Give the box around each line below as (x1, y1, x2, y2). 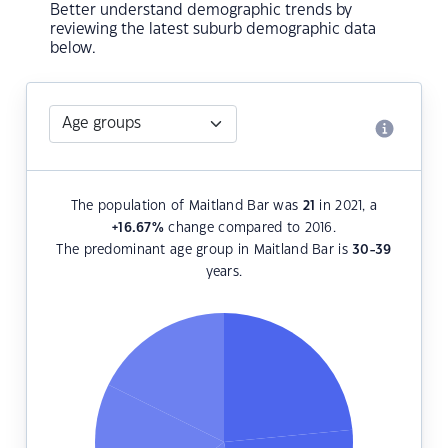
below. (50, 41, 96, 57)
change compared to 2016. (163, 222, 336, 235)
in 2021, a (315, 200, 378, 213)
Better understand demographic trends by (50, 3, 352, 19)
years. (205, 266, 243, 279)
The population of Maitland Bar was (70, 200, 303, 213)
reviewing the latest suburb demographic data (50, 22, 376, 38)
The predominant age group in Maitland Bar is (56, 244, 353, 257)
